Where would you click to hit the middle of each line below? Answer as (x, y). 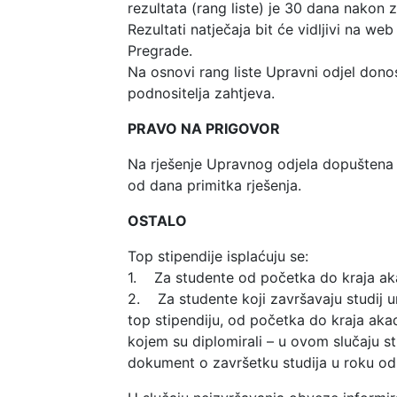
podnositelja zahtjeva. (201, 93)
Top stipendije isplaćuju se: (218, 256)
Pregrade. (162, 50)
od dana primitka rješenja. (214, 185)
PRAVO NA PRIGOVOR (204, 128)
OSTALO (157, 220)
